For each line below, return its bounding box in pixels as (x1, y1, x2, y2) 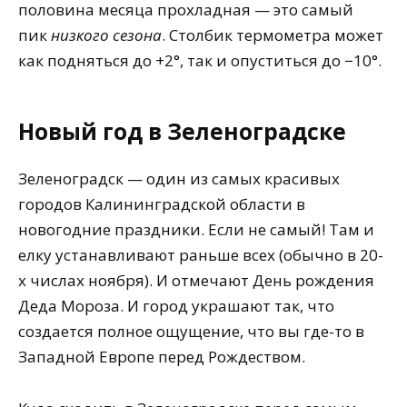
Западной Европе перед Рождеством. (18, 346, 305, 368)
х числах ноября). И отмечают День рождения (18, 270, 374, 292)
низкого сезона (51, 24, 162, 45)
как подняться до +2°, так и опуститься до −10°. (18, 49, 382, 71)
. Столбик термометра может (162, 24, 383, 45)
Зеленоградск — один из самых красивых (18, 168, 340, 190)
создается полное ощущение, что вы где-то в (18, 321, 364, 342)
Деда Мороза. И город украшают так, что (18, 295, 334, 317)
